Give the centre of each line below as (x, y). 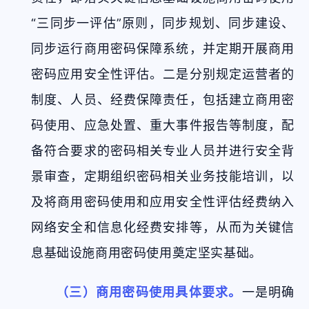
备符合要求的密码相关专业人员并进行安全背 (163, 151)
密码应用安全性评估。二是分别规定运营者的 (163, 74)
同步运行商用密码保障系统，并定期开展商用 (163, 49)
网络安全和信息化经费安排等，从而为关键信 (163, 227)
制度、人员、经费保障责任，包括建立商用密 (163, 100)
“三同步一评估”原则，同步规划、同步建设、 (163, 23)
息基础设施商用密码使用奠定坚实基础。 (147, 253)
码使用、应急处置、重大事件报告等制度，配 (163, 125)
